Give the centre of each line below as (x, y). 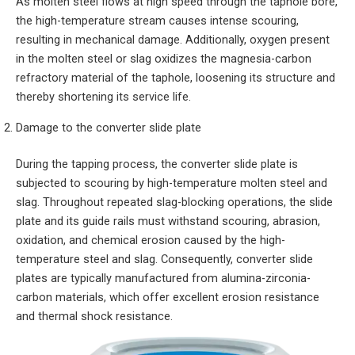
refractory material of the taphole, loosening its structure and (176, 78)
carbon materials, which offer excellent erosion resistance (168, 297)
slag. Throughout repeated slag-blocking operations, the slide (174, 202)
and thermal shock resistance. (94, 316)
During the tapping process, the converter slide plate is (157, 164)
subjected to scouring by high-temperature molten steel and (172, 183)
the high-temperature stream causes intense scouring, (157, 21)
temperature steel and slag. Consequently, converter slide (164, 259)
